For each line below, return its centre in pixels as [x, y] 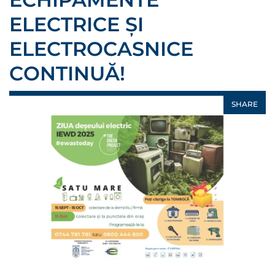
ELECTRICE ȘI [76, 24]
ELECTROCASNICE [101, 49]
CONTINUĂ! [67, 73]
